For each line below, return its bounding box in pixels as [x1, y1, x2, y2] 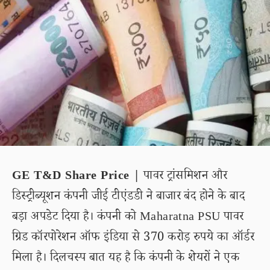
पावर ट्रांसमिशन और [140, 168, 228, 187]
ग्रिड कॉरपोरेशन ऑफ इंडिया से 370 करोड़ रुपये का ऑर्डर [12, 229, 255, 248]
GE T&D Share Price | [12, 168, 140, 187]
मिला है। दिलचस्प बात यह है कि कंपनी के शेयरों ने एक [12, 250, 240, 269]
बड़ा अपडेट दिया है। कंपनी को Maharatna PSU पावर [12, 209, 244, 228]
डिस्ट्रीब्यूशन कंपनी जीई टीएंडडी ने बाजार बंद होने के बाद [12, 188, 245, 207]
